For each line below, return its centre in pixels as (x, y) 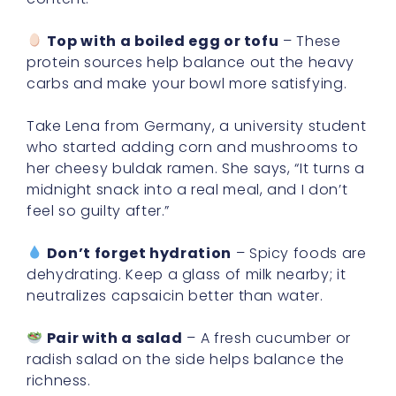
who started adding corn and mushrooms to (193, 147)
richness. (59, 380)
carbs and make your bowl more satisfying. (187, 83)
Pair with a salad (114, 338)
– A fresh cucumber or (267, 338)
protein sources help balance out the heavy (190, 62)
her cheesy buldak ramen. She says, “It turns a (196, 168)
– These (310, 41)
